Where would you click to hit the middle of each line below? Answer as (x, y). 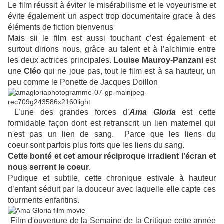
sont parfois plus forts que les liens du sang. (107, 145)
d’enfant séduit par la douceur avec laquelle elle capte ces (112, 189)
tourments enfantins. (45, 200)
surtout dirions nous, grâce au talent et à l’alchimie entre (112, 49)
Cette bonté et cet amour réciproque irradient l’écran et (112, 156)
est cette (196, 112)
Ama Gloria (152, 112)
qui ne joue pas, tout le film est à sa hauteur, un (129, 71)
